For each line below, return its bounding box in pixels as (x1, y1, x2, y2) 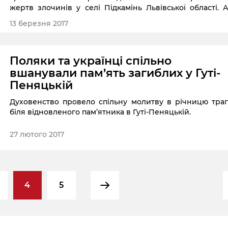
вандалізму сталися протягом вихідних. (10, 13, 161, 23)
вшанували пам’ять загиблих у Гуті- (10, 66, 221, 80)
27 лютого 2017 (10, 130, 65, 139)
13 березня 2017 (10, 18, 69, 28)
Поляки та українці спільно (10, 54, 172, 68)
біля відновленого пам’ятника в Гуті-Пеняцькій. (10, 107, 191, 117)
